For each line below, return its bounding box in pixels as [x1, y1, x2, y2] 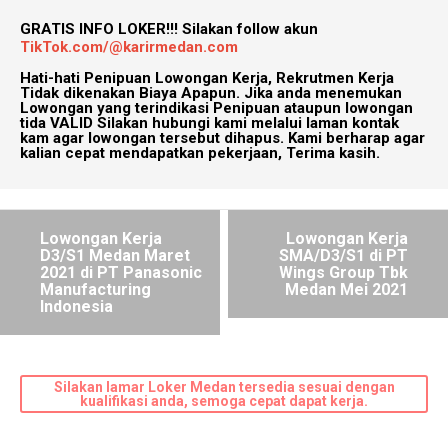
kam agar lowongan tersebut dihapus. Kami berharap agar [20, 129, 425, 148]
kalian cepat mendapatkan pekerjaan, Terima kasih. [20, 144, 380, 163]
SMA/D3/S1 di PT [279, 246, 408, 266]
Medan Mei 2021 [285, 280, 408, 300]
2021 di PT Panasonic [40, 263, 202, 283]
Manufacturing [40, 280, 151, 300]
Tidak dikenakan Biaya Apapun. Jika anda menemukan [20, 84, 402, 103]
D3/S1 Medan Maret [40, 246, 190, 266]
